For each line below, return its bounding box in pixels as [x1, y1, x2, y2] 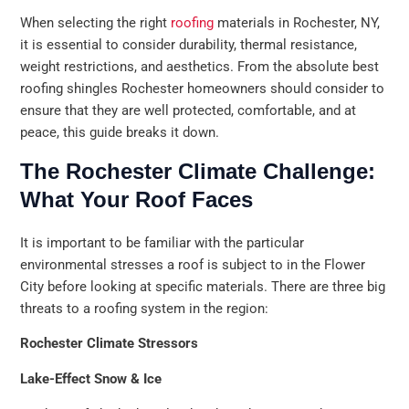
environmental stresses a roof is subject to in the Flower [20, 256, 366, 273]
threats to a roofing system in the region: [20, 299, 269, 317]
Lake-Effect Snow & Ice [20, 371, 163, 388]
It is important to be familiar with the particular [20, 234, 305, 251]
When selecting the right [20, 15, 172, 32]
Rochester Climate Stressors [20, 335, 199, 352]
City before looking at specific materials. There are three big [20, 278, 386, 295]
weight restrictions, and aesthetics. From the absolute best [20, 58, 380, 76]
